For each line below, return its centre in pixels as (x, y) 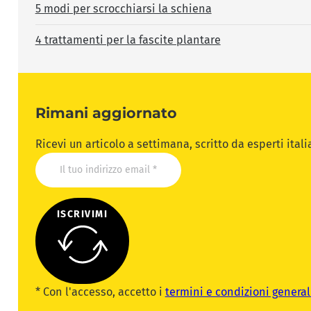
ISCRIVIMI (82, 214)
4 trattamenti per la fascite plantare (128, 40)
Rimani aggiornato (106, 113)
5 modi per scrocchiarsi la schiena (123, 8)
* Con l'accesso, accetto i (100, 292)
